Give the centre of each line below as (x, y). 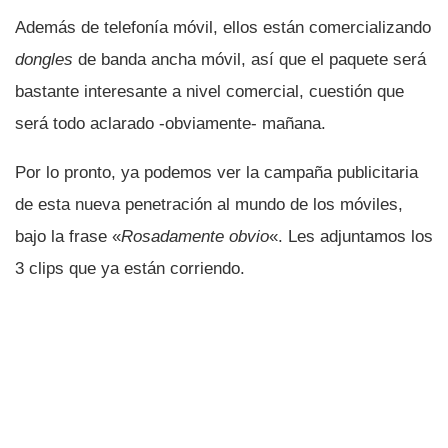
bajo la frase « (68, 236)
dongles (44, 59)
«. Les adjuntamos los (351, 236)
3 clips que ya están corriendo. (130, 268)
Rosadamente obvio (195, 236)
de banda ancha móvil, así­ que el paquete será (249, 59)
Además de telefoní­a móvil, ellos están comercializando (223, 27)
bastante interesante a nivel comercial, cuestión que (209, 91)
